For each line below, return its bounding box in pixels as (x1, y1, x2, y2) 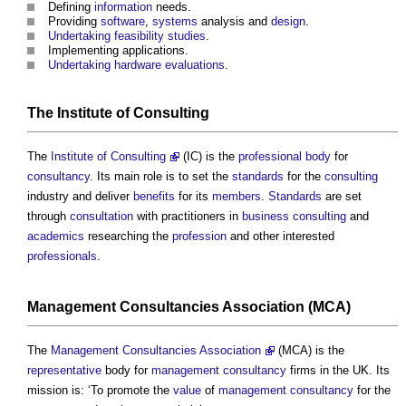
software (101, 14, 145, 29)
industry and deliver (27, 189, 133, 204)
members (212, 189, 261, 204)
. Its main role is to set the (90, 169, 232, 184)
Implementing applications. (48, 43, 188, 58)
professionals (27, 249, 97, 264)
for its (175, 189, 212, 204)
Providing (48, 14, 101, 29)
